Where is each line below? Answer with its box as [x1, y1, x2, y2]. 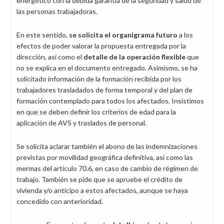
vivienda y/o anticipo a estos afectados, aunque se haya [16, 186, 188, 194]
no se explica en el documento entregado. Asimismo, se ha [16, 63, 197, 72]
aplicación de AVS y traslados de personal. [16, 118, 146, 127]
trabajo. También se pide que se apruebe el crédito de [16, 175, 182, 183]
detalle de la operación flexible [83, 52, 185, 61]
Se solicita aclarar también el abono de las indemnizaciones [16, 142, 197, 150]
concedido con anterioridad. [16, 197, 103, 205]
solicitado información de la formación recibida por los [16, 74, 181, 83]
